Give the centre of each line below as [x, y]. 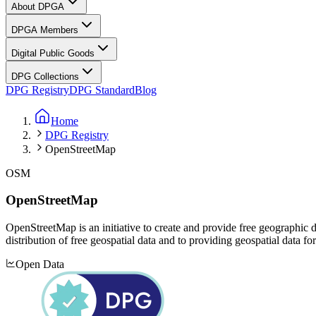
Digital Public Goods [53, 53]
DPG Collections [45, 76]
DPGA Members [45, 30]
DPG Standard [102, 90]
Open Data [40, 264]
